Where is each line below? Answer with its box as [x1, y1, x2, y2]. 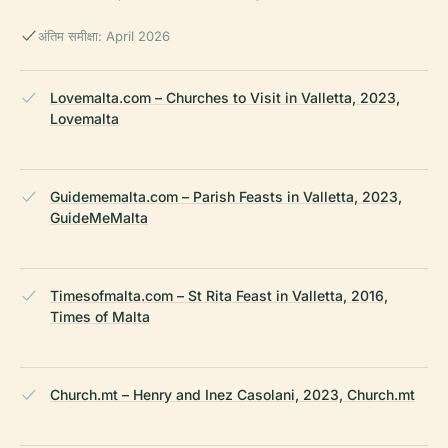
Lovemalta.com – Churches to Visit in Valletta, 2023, [50, 88, 400, 106]
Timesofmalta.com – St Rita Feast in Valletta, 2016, [50, 286, 388, 304]
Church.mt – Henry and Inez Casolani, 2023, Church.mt [50, 385, 415, 403]
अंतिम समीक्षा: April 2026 [38, 27, 170, 44]
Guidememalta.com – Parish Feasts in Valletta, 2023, [50, 187, 402, 205]
